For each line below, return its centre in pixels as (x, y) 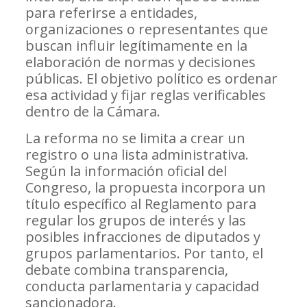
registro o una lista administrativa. (137, 155)
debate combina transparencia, (126, 270)
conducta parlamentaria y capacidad (142, 286)
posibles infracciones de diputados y (143, 237)
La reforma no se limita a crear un (135, 138)
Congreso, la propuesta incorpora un (145, 188)
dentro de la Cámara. (93, 112)
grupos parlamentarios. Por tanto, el (144, 254)
